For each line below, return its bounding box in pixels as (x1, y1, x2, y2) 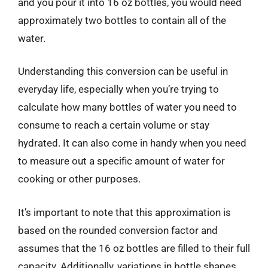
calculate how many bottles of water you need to (18, 101, 237, 113)
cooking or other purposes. (18, 173, 141, 185)
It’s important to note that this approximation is (18, 206, 231, 218)
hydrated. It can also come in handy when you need (18, 137, 246, 149)
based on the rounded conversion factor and (18, 224, 218, 236)
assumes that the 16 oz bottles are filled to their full (18, 242, 250, 254)
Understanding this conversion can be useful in (18, 65, 228, 77)
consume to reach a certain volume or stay (18, 119, 209, 131)
